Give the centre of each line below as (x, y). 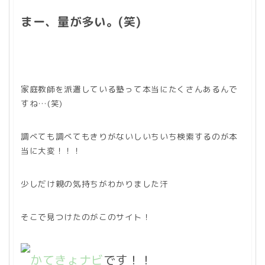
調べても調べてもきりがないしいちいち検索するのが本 (129, 136)
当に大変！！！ (51, 150)
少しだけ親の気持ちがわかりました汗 (95, 183)
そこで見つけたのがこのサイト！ (86, 216)
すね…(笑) (42, 103)
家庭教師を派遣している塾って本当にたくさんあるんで (129, 89)
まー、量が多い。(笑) (81, 21)
